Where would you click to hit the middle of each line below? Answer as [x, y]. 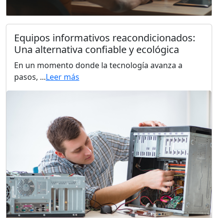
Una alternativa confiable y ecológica [97, 49]
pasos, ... [30, 77]
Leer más [63, 77]
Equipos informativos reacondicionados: [105, 37]
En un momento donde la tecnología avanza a [98, 65]
